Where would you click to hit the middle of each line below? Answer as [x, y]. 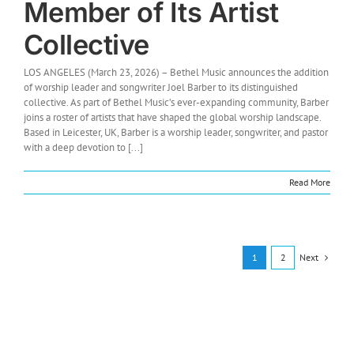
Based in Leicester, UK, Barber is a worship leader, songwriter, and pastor [176, 132]
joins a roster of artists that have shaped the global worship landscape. [172, 117]
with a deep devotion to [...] [83, 147]
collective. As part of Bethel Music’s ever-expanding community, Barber [176, 102]
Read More [310, 182]
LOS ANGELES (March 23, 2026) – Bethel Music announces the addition [176, 72]
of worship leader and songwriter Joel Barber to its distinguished [161, 87]
